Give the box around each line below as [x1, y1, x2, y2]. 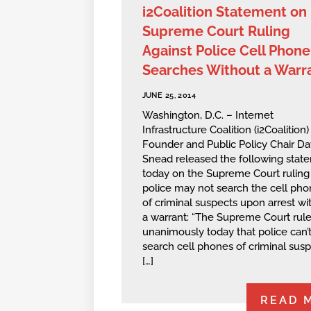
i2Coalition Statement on [142, 3, 307, 20]
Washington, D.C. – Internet [142, 109, 274, 122]
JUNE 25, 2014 [142, 90, 196, 100]
